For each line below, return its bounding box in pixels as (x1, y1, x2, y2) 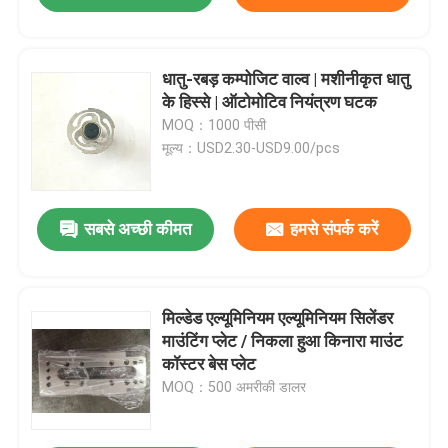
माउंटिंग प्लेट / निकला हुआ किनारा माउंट (162, 331, 404, 352)
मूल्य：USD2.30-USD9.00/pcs (162, 140, 341, 157)
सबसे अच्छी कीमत (83, 219, 192, 240)
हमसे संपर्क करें (290, 219, 379, 240)
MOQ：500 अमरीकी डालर (162, 379, 307, 396)
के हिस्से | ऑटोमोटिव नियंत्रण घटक (162, 92, 378, 113)
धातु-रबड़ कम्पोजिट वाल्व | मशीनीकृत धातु (162, 69, 411, 90)
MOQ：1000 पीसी (162, 117, 267, 134)
